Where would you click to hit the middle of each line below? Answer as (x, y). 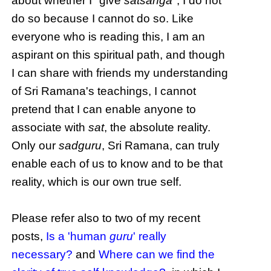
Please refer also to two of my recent (106, 218)
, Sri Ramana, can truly (161, 146)
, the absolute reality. (158, 128)
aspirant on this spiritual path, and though (119, 55)
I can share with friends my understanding (120, 73)
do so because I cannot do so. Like (103, 19)
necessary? (42, 255)
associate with (50, 128)
